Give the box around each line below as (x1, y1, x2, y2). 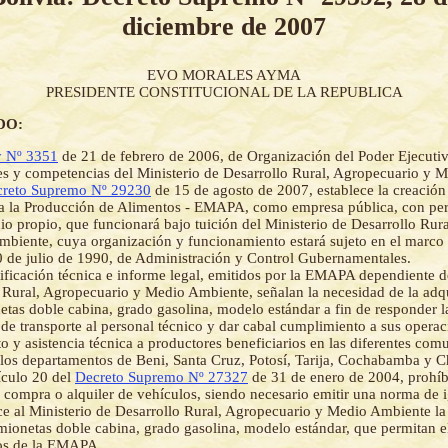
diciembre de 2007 (122, 11, 326, 41)
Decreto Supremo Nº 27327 (75, 369, 248, 386)
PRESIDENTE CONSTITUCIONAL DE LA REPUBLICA (45, 84, 403, 101)
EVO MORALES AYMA (147, 67, 301, 84)
